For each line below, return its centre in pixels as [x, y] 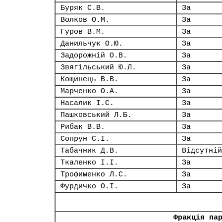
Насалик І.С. [87, 103]
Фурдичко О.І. [89, 186]
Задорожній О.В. [94, 55]
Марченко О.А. [89, 91]
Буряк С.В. [83, 8]
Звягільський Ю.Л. [98, 67]
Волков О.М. [85, 20]
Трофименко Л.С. [94, 174]
